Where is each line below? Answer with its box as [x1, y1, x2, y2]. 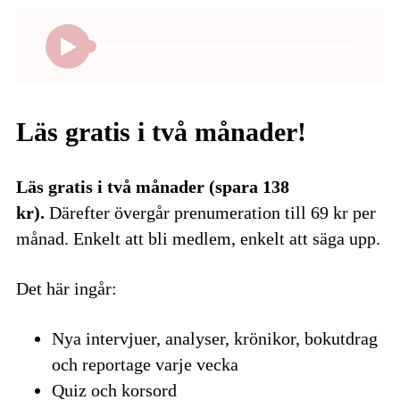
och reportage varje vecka [52, 354, 238, 374]
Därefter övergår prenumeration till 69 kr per [45, 203, 376, 223]
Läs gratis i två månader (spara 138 [16, 177, 289, 197]
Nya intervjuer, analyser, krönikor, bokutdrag [52, 328, 378, 348]
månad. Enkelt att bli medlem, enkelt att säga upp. [16, 229, 380, 249]
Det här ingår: [16, 278, 117, 298]
